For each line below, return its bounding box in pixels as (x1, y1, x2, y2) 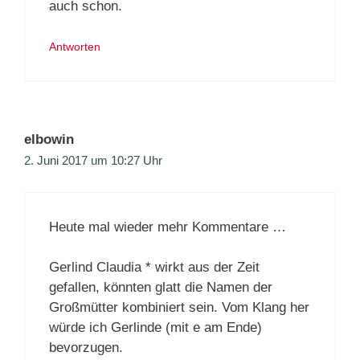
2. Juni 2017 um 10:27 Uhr (24, 153, 162, 168)
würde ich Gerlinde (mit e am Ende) (49, 320, 262, 336)
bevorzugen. (49, 340, 123, 356)
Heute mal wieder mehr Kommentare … (49, 219, 286, 235)
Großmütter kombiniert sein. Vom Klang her (49, 300, 309, 316)
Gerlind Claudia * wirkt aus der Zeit (49, 260, 260, 276)
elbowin (24, 132, 74, 148)
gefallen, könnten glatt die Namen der (49, 280, 272, 296)
